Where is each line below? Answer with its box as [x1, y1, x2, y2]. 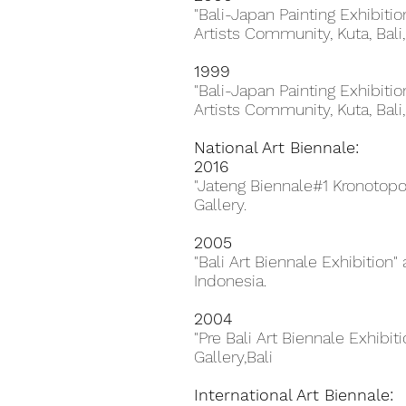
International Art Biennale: [194, 385, 393, 404]
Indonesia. [194, 271, 266, 290]
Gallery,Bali [194, 347, 273, 366]
